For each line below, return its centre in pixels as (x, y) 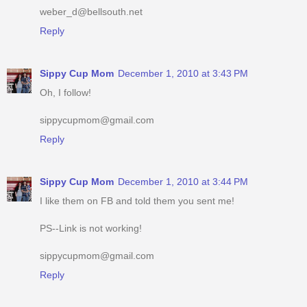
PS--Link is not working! (91, 229)
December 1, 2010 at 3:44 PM (183, 182)
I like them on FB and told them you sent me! (137, 201)
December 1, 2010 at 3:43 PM (183, 74)
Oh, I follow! (65, 93)
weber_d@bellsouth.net (91, 12)
